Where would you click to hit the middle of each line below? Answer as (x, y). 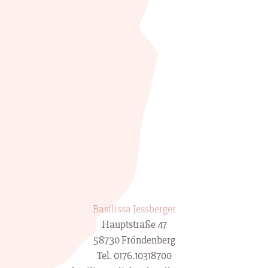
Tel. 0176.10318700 (134, 256)
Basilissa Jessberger (134, 209)
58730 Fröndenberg (134, 240)
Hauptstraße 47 (134, 225)
